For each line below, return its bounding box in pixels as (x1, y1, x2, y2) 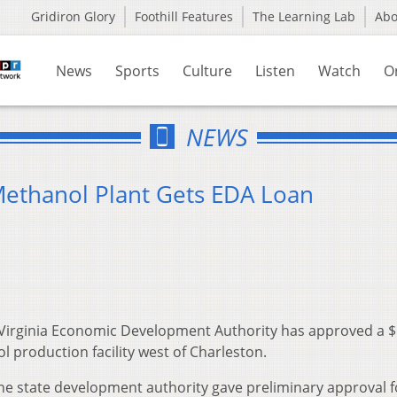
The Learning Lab (253, 8, 355, 25)
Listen (255, 61, 295, 81)
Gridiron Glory (31, 8, 115, 25)
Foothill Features (135, 8, 233, 25)
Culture (183, 61, 232, 81)
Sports (115, 61, 160, 81)
